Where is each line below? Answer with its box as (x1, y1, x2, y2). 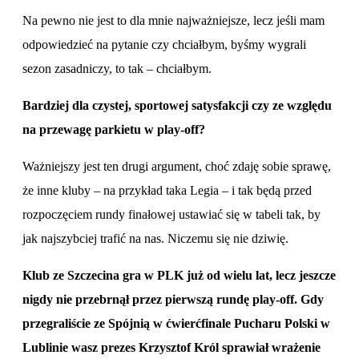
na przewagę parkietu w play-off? (22, 122, 208, 136)
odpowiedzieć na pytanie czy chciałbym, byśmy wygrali (22, 37, 306, 51)
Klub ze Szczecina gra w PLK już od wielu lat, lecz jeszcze (22, 268, 336, 282)
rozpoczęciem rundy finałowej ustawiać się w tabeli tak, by (22, 207, 321, 221)
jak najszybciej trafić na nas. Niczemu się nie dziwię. (22, 231, 292, 245)
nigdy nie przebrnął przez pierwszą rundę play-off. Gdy (22, 292, 324, 306)
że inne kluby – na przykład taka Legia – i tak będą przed (22, 183, 312, 197)
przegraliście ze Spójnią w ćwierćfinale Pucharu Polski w (22, 316, 330, 330)
